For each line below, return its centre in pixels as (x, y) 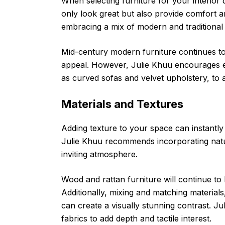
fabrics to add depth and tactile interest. (136, 218)
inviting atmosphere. (99, 154)
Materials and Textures (122, 104)
